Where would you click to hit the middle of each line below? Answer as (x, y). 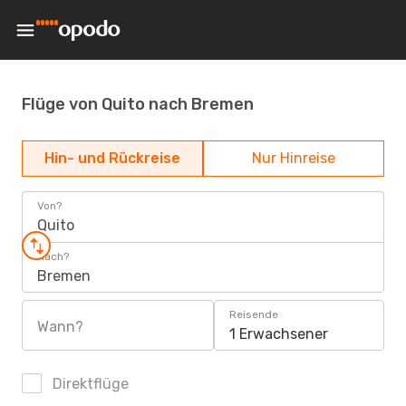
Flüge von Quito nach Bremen (138, 104)
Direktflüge (89, 384)
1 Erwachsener (279, 334)
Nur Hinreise (294, 158)
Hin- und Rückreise (112, 158)
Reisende (254, 314)
